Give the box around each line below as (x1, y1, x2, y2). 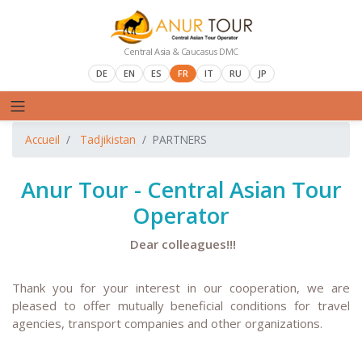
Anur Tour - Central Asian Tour (20, 175, 342, 205)
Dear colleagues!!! (126, 236, 236, 253)
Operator (133, 200, 229, 231)
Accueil (25, 132, 60, 148)
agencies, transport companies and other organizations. (12, 314, 322, 331)
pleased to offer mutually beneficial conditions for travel (12, 297, 350, 314)
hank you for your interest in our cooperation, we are (20, 279, 350, 296)
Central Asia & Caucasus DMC (124, 45, 238, 58)
